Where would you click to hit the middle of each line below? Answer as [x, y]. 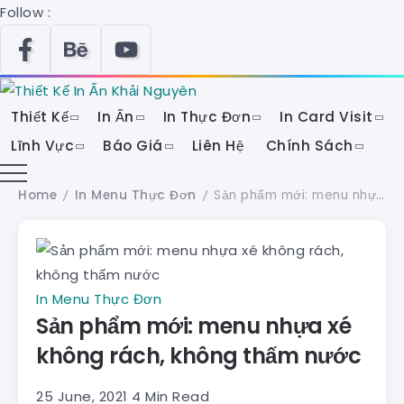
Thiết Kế [40, 117]
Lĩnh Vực [43, 146]
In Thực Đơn [207, 117]
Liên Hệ [218, 146]
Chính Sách [309, 146]
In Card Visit [326, 117]
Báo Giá [133, 146]
